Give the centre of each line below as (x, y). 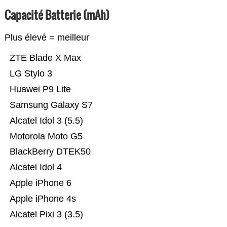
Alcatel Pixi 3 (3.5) (46, 215)
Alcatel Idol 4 (35, 167)
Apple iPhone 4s (43, 199)
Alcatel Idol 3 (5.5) (46, 121)
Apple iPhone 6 (40, 183)
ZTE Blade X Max (45, 58)
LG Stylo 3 (31, 74)
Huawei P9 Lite (40, 89)
